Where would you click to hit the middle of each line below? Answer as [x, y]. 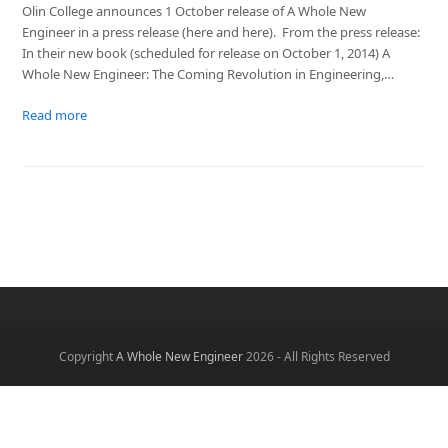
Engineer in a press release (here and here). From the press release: [221, 31]
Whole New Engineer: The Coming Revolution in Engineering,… [208, 73]
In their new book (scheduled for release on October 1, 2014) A [206, 52]
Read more [55, 114]
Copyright [87, 356]
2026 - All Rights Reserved [316, 356]
